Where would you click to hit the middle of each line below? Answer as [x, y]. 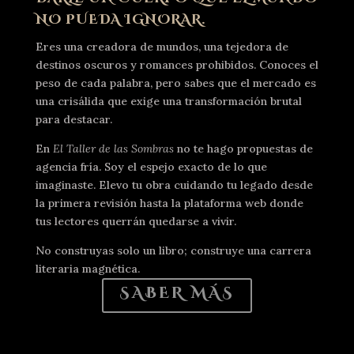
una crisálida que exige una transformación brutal [168, 102]
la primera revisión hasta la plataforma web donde [169, 203]
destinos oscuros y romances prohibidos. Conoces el [177, 65]
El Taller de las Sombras [113, 149]
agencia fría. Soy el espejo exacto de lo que [151, 167]
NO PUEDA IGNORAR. [120, 20]
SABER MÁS [177, 293]
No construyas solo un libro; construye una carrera [173, 251]
